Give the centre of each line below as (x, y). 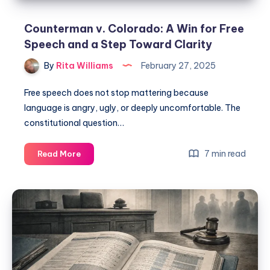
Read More (59, 154)
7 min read (224, 154)
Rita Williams (84, 65)
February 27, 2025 (177, 65)
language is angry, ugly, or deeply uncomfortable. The (132, 108)
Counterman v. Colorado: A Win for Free (134, 28)
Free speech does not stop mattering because (116, 93)
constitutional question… (74, 123)
